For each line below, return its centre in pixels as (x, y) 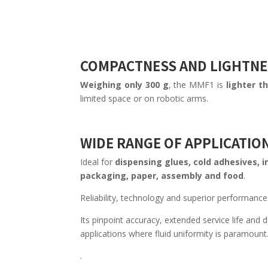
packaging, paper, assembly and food (162, 176)
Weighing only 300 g (124, 85)
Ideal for (98, 162)
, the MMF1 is (197, 85)
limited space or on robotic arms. (144, 99)
